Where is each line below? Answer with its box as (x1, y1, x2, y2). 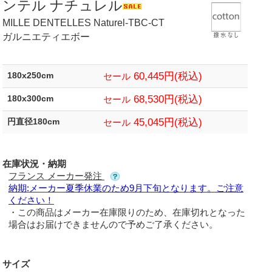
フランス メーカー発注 (8, 170, 104, 181)
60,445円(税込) (130, 70, 202, 81)
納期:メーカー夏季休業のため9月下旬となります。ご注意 (8, 182, 243, 193)
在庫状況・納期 (2, 158, 66, 169)
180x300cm (7, 93, 62, 103)
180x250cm (7, 70, 62, 80)
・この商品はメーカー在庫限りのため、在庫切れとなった (8, 206, 245, 217)
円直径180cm (7, 117, 68, 126)
